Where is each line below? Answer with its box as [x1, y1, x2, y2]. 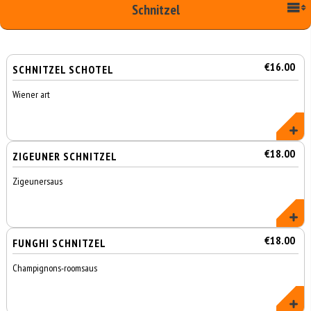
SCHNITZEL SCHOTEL [12, 62, 115, 76]
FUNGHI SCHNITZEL [12, 236, 107, 250]
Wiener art [12, 88, 51, 101]
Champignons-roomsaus [12, 262, 98, 274]
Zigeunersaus [12, 175, 63, 187]
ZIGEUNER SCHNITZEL [12, 149, 118, 163]
